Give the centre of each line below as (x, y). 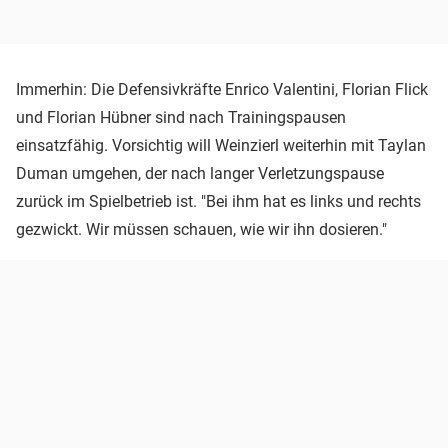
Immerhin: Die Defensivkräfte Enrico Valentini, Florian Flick (222, 90)
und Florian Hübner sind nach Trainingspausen (181, 118)
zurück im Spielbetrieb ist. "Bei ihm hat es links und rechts (218, 202)
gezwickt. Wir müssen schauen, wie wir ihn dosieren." (201, 230)
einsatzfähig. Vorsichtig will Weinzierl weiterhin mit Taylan (221, 146)
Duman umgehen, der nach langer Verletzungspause (200, 174)
